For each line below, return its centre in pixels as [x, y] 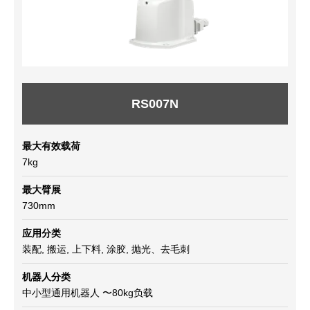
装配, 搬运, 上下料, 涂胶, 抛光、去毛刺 [106, 249]
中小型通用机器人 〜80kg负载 [88, 292]
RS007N [155, 103]
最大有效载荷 [51, 146]
